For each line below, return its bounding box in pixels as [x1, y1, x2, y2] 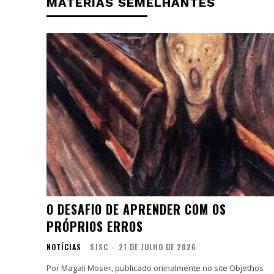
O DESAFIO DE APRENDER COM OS [46, 199, 226, 218]
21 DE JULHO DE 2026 [119, 241, 196, 252]
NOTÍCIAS [46, 241, 81, 252]
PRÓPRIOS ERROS [46, 217, 143, 235]
